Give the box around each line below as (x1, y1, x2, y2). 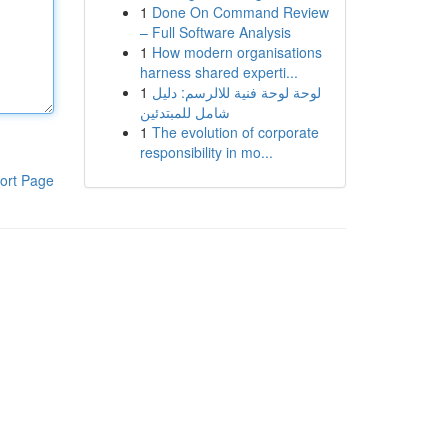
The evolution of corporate (151, 122, 319, 142)
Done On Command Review (151, 2, 329, 22)
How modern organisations (151, 42, 322, 62)
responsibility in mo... (139, 142, 273, 162)
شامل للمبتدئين (139, 102, 230, 122)
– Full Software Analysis (139, 22, 291, 42)
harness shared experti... (139, 62, 298, 82)
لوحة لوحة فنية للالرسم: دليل (151, 82, 321, 102)
